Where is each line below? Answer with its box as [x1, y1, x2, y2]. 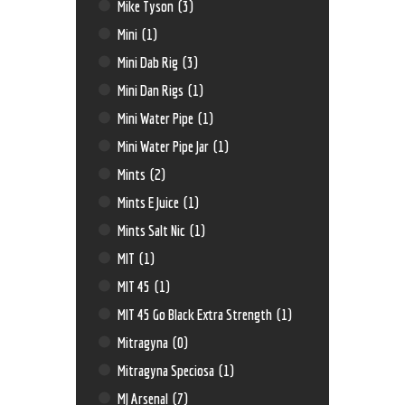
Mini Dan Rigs [118, 80, 187, 99]
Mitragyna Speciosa [118, 361, 218, 379]
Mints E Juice [118, 193, 183, 211]
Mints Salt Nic [118, 221, 189, 239]
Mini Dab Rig [118, 52, 182, 71]
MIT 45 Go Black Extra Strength [118, 305, 276, 323]
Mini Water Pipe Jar [118, 137, 212, 155]
